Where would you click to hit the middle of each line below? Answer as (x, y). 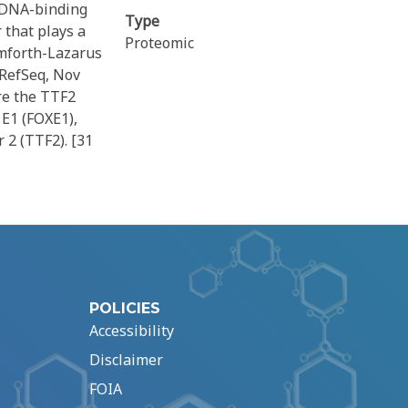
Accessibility (132, 331)
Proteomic (160, 43)
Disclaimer (126, 360)
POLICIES (125, 309)
